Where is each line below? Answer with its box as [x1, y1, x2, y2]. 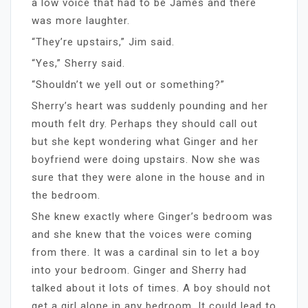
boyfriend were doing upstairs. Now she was [32, 153, 261, 166]
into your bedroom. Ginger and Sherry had [32, 263, 247, 276]
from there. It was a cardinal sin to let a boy [32, 245, 260, 258]
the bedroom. [32, 188, 100, 201]
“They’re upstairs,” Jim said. [32, 35, 175, 48]
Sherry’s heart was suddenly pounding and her [32, 99, 268, 112]
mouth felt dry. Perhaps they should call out [32, 117, 258, 130]
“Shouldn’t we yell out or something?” [32, 78, 225, 91]
